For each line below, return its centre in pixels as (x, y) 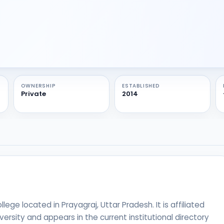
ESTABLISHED (140, 86)
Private (34, 94)
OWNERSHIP (38, 86)
